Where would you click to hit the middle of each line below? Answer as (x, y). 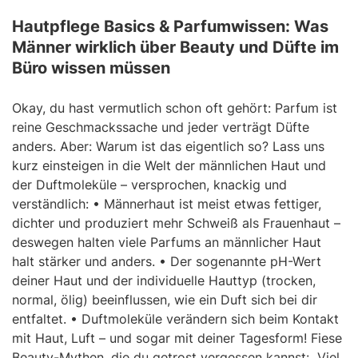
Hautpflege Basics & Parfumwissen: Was (170, 26)
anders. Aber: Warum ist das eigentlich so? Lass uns (168, 146)
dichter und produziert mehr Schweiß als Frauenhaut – (176, 223)
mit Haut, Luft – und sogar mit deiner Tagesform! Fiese (177, 338)
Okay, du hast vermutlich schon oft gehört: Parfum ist (175, 107)
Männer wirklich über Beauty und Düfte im (175, 47)
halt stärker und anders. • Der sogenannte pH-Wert (167, 261)
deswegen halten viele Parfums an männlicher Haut (167, 242)
